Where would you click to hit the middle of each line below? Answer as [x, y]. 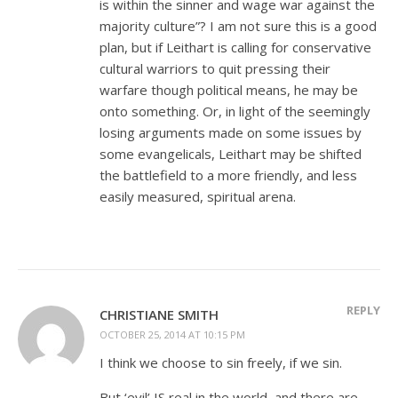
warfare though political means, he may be [229, 89]
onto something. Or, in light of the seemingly [235, 111]
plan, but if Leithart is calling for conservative [235, 47]
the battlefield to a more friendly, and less [228, 175]
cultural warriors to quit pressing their [215, 68]
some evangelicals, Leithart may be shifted [231, 153]
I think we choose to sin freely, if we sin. [221, 362]
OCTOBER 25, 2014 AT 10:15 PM [172, 334]
